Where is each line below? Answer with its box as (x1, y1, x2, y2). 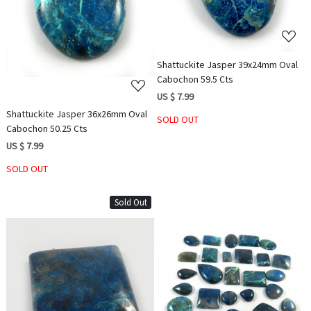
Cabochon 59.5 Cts (157, 73, 233, 86)
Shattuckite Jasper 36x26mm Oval (6, 108, 148, 121)
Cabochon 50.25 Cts (6, 122, 88, 135)
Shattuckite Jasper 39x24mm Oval (157, 58, 298, 72)
